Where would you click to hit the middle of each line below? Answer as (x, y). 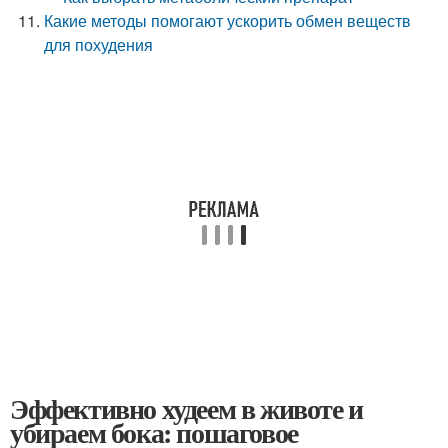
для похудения (99, 44)
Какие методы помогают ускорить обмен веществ (228, 20)
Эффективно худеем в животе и (186, 408)
